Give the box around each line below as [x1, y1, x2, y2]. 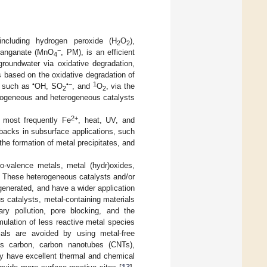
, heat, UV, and [78, 115, 135, 125]
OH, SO [35, 81, 63, 91]
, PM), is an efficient [61, 47, 135, 57]
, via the [105, 81, 135, 91]
